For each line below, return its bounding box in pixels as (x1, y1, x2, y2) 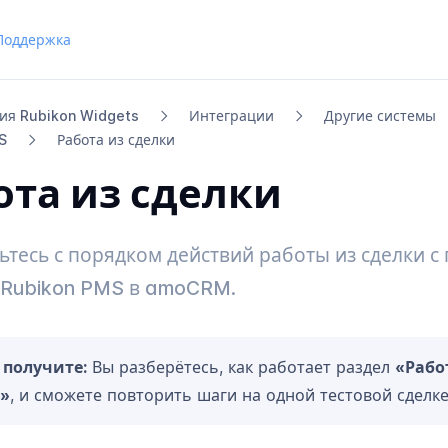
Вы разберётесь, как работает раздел (87, 357, 395, 377)
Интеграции (189, 107, 274, 124)
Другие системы (324, 107, 436, 124)
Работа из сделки (57, 131, 175, 148)
